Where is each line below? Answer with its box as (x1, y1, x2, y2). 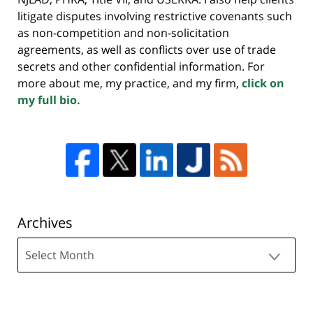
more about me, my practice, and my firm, (17, 75, 242, 91)
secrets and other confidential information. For (17, 58, 265, 74)
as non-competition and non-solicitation (17, 24, 229, 41)
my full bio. (17, 92, 80, 108)
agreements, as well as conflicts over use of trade (17, 41, 276, 57)
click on (242, 75, 284, 91)
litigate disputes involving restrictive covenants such (17, 8, 292, 24)
